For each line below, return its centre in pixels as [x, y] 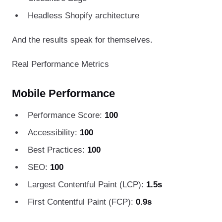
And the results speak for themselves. [82, 40]
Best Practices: [57, 150]
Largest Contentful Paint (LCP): [87, 184]
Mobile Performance [63, 93]
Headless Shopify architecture [83, 15]
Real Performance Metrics [60, 64]
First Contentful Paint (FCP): [82, 202]
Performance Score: [66, 115]
